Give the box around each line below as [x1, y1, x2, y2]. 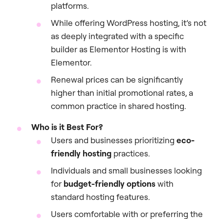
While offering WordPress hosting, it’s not [51, 18, 206, 28]
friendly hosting [51, 148, 111, 159]
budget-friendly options [64, 178, 155, 189]
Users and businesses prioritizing [51, 135, 176, 146]
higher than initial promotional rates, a [51, 88, 193, 98]
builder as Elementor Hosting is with [51, 44, 186, 55]
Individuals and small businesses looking [51, 165, 202, 176]
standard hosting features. [51, 192, 150, 202]
